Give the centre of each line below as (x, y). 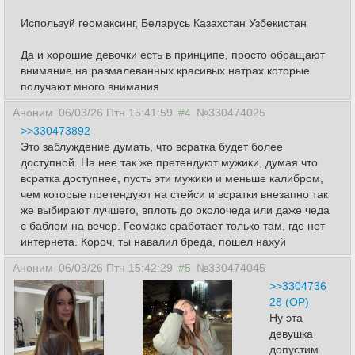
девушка (291, 334)
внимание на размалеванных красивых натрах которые (165, 71)
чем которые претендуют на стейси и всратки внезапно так (174, 194)
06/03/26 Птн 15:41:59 (116, 113)
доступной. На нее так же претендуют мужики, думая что (169, 162)
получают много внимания (90, 86)
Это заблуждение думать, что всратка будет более (152, 147)
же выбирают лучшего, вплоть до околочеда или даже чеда (175, 210)
